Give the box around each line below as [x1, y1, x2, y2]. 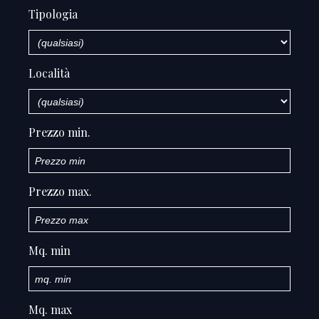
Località [28, 66, 70, 80]
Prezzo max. [28, 184, 92, 199]
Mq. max [28, 302, 72, 317]
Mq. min [28, 243, 70, 258]
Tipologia [28, 6, 78, 21]
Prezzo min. [28, 125, 90, 140]
